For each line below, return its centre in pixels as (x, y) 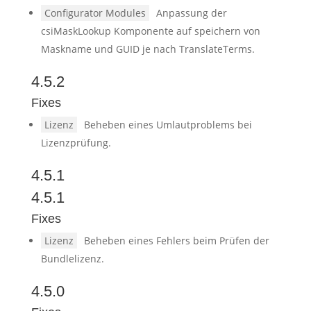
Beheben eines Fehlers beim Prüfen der (176, 241)
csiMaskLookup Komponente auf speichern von (150, 31)
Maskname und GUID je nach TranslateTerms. (148, 49)
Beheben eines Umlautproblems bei (168, 125)
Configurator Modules (95, 13)
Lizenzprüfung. (76, 143)
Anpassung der (191, 13)
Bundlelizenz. (72, 259)
